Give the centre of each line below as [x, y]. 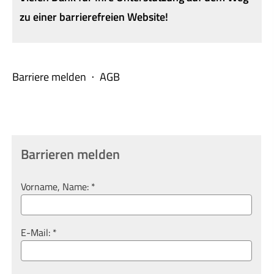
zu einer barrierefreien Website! [94, 17]
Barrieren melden [70, 154]
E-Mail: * [39, 233]
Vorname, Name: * [58, 187]
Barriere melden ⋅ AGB [66, 76]
